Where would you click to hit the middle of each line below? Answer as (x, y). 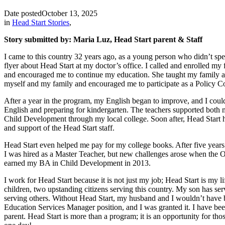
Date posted (23, 13)
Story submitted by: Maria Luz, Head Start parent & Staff (103, 39)
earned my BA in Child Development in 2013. (77, 163)
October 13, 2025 (70, 13)
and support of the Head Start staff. (59, 128)
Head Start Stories (41, 22)
